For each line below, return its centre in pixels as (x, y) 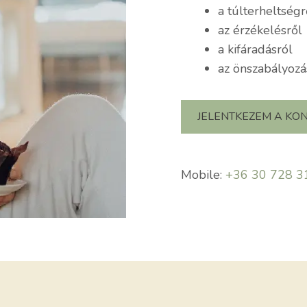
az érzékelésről (260, 30)
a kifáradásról (255, 50)
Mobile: (203, 175)
